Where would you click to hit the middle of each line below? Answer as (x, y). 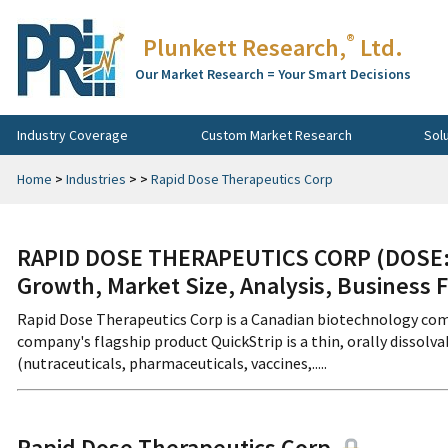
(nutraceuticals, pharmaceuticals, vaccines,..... (172, 363)
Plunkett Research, (244, 47)
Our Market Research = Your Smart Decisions (273, 74)
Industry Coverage (72, 134)
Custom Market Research (276, 134)
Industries (96, 179)
